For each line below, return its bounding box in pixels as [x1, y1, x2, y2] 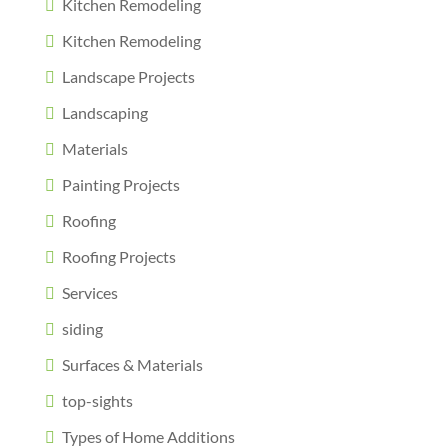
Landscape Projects [61, 67, 195, 86]
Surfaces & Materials [61, 355, 203, 374]
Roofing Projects [61, 247, 176, 266]
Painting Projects [61, 175, 180, 194]
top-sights [61, 391, 133, 410]
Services [61, 283, 118, 302]
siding [61, 319, 103, 338]
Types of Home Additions [61, 427, 235, 446]
